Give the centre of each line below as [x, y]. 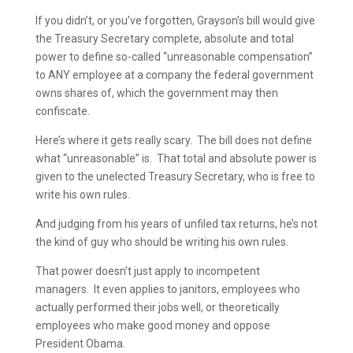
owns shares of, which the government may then [156, 93]
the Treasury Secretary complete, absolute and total [164, 39]
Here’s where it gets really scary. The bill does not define [173, 140]
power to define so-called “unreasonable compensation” [174, 57]
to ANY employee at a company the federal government [174, 75]
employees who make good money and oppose [152, 325]
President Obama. [80, 344]
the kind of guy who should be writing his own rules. [162, 242]
